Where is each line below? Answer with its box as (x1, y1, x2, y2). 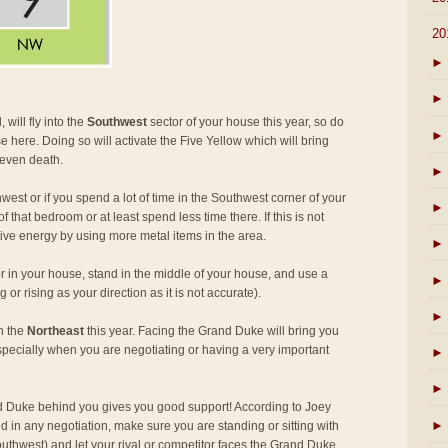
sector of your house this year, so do (147, 115, 344, 129)
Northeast (27, 324, 84, 338)
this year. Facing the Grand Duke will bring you (84, 324, 339, 338)
